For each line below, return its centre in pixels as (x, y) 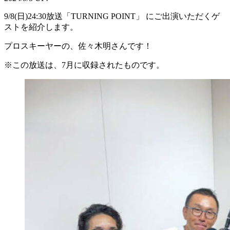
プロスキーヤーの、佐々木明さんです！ (78, 46)
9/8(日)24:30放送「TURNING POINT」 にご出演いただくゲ (112, 16)
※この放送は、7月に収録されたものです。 (84, 65)
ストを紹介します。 (41, 27)
